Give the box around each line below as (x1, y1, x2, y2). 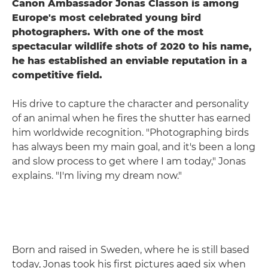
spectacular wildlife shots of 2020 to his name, (12, 40, 252, 52)
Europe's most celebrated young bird (12, 11, 201, 23)
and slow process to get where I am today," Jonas (12, 155, 246, 167)
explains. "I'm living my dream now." (12, 169, 182, 181)
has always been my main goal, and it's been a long (12, 141, 255, 153)
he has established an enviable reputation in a (12, 54, 247, 66)
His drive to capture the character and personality (12, 98, 249, 109)
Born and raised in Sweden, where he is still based (12, 243, 249, 255)
